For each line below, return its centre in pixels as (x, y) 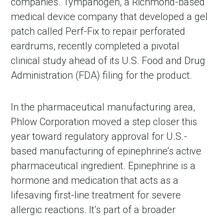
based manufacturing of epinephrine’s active (106, 151)
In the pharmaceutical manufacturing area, (103, 107)
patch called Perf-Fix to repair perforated (98, 31)
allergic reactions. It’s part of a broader (93, 209)
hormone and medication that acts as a (95, 180)
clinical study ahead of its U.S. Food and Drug (108, 60)
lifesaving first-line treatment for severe (96, 195)
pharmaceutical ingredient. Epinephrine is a (103, 165)
